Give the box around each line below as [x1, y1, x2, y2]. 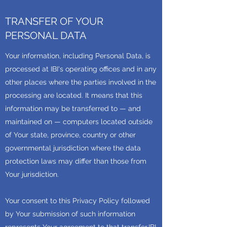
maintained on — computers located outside [5, 118, 153, 126]
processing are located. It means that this [5, 91, 142, 99]
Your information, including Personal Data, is [5, 52, 150, 60]
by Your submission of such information [5, 210, 135, 218]
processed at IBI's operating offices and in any [5, 65, 157, 73]
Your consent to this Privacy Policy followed [5, 197, 150, 205]
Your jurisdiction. [5, 170, 59, 178]
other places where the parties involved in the [5, 78, 156, 86]
